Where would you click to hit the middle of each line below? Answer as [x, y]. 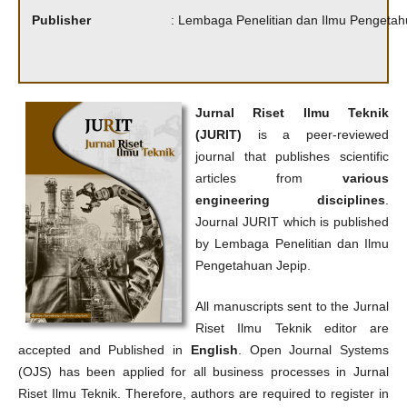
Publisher [61, 20]
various [366, 179]
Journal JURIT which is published [292, 222]
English [214, 349]
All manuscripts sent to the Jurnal [292, 306]
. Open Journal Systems [313, 349]
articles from [269, 179]
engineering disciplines [290, 200]
